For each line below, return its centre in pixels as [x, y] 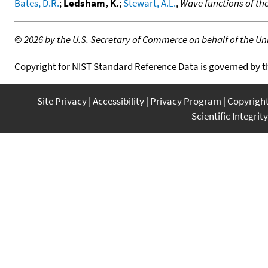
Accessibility [118, 101]
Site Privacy [62, 101]
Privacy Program [186, 101]
